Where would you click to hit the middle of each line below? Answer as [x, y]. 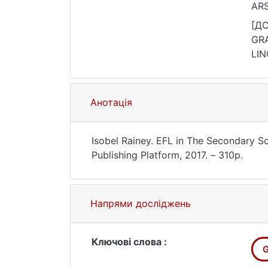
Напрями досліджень [141, 203]
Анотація [111, 102]
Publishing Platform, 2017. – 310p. [167, 155]
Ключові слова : [129, 242]
